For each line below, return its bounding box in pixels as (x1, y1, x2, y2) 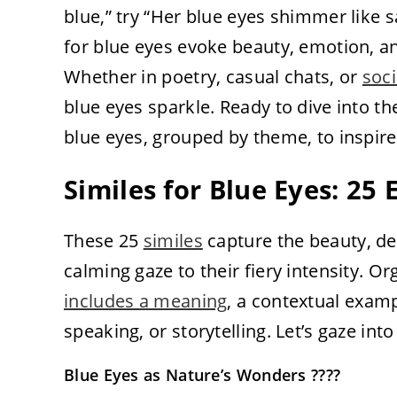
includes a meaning (64, 288, 228, 313)
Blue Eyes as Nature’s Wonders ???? (64, 363, 341, 385)
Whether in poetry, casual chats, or (64, 64, 362, 89)
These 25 (64, 228, 144, 253)
